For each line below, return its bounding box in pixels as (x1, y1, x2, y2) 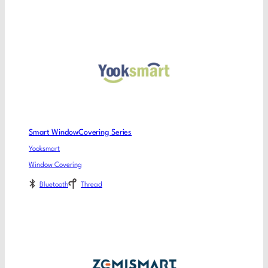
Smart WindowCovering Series (29, 129, 132, 137)
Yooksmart (29, 145, 60, 153)
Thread (81, 181, 102, 189)
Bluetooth (39, 181, 68, 189)
